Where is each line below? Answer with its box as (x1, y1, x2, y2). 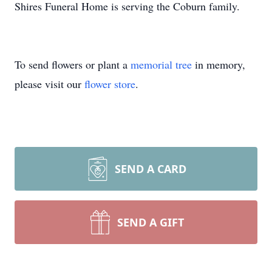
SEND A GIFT (117, 215, 184, 229)
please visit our (15, 76, 84, 91)
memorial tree (131, 57, 192, 72)
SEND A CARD (115, 161, 186, 176)
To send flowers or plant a (15, 57, 131, 72)
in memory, (192, 57, 245, 72)
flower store (84, 76, 135, 91)
